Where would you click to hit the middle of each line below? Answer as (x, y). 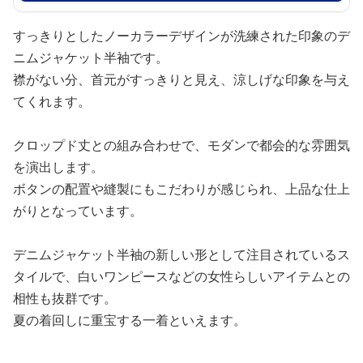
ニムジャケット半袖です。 (91, 57)
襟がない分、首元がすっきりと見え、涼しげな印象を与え (181, 79)
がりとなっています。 (78, 210)
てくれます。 (52, 101)
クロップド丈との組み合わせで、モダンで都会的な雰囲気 (181, 145)
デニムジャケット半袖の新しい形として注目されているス (181, 254)
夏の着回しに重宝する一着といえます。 (130, 320)
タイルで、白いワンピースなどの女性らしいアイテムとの (181, 276)
